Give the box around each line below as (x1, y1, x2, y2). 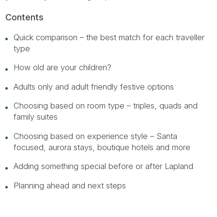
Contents (5, 12, 44, 23)
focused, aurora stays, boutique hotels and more (13, 142, 190, 152)
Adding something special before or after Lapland (13, 161, 193, 171)
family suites (13, 112, 58, 122)
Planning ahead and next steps (13, 180, 126, 190)
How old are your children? (13, 62, 111, 73)
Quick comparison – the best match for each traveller (13, 32, 204, 42)
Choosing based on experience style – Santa (13, 131, 177, 141)
